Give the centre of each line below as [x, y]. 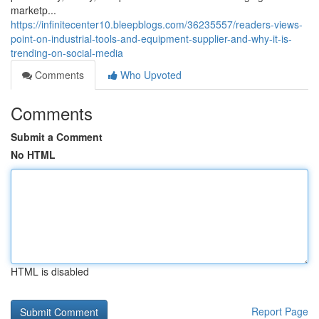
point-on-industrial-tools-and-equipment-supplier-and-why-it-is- [151, 38]
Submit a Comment [57, 137]
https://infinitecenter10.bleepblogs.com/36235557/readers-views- [157, 24]
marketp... [33, 10]
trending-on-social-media [67, 53]
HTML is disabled [50, 271]
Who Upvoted [150, 75]
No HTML [33, 155]
